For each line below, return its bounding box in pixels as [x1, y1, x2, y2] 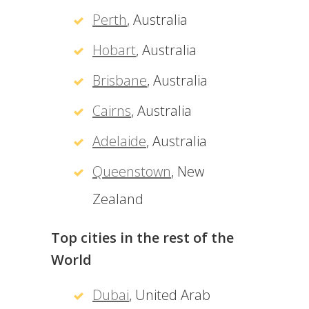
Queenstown [92, 162, 171, 181]
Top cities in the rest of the [51, 228, 234, 247]
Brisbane [92, 71, 147, 90]
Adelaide [92, 132, 146, 150]
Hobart [92, 41, 136, 59]
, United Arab [129, 286, 210, 304]
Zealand [92, 190, 143, 208]
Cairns [92, 101, 131, 120]
